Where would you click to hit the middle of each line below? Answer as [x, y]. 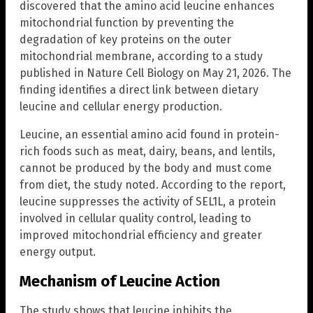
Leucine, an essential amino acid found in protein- [150, 134]
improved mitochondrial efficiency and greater [141, 235]
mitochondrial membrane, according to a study [141, 56]
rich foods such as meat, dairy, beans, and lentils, [147, 151]
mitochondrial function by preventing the [127, 22]
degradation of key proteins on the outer [125, 39]
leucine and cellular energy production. [121, 106]
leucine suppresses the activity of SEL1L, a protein [148, 201]
